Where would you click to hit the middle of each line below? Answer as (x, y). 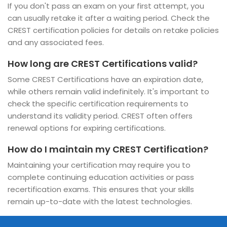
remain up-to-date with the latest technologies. (100, 201)
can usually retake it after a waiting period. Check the (109, 18)
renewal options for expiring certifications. (87, 128)
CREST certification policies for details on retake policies (113, 30)
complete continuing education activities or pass (101, 177)
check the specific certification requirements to (98, 104)
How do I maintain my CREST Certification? (108, 149)
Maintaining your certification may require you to (99, 165)
